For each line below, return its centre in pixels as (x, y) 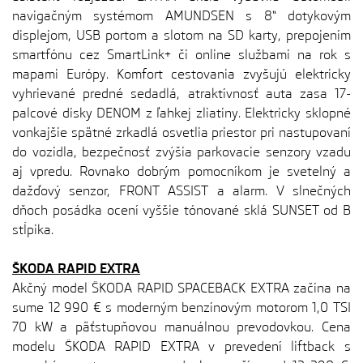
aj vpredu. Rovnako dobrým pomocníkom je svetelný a (181, 171)
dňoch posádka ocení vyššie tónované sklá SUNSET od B (181, 210)
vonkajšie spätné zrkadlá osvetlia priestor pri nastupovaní (181, 132)
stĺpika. (33, 230)
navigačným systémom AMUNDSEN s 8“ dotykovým (181, 16)
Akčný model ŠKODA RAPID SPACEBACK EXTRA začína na (181, 288)
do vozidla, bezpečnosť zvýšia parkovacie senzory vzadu (181, 152)
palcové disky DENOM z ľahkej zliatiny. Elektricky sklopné (181, 113)
